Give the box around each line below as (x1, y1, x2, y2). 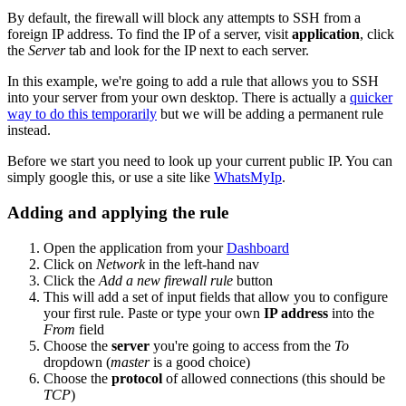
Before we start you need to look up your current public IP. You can (7, 153, 392, 169)
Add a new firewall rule (99, 272, 233, 288)
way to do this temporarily (7, 106, 157, 122)
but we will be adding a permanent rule (157, 106, 383, 122)
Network (96, 256, 145, 272)
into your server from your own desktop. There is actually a (7, 90, 350, 106)
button (233, 272, 273, 288)
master (111, 353, 150, 370)
